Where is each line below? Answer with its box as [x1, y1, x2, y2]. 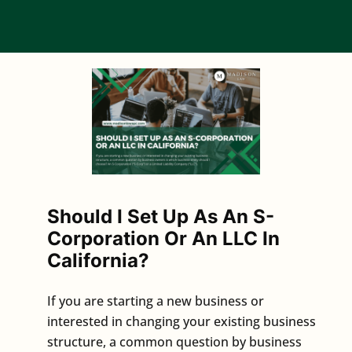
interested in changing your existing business [47, 312, 316, 330]
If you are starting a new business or [47, 291, 264, 310]
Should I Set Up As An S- [47, 204, 274, 228]
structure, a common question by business [47, 332, 302, 350]
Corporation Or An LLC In [47, 226, 280, 250]
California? [47, 248, 149, 272]
